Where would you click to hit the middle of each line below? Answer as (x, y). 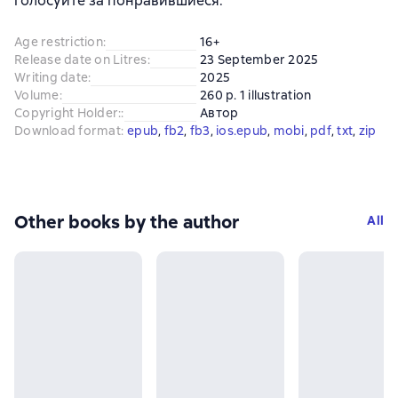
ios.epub (242, 130)
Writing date (51, 77)
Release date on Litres (81, 59)
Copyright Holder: (68, 112)
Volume (37, 95)
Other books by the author (127, 222)
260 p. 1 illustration (256, 95)
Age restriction (59, 41)
